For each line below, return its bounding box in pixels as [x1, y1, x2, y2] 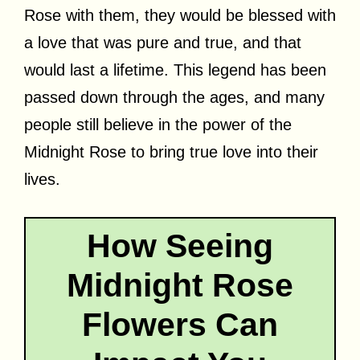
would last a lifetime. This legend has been [24, 60, 326, 79]
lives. [24, 170, 60, 188]
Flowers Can [82, 305, 278, 343]
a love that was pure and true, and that [24, 33, 301, 51]
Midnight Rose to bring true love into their [24, 142, 318, 161]
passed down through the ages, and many [24, 88, 325, 106]
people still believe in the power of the [24, 115, 292, 133]
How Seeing [87, 227, 273, 264]
